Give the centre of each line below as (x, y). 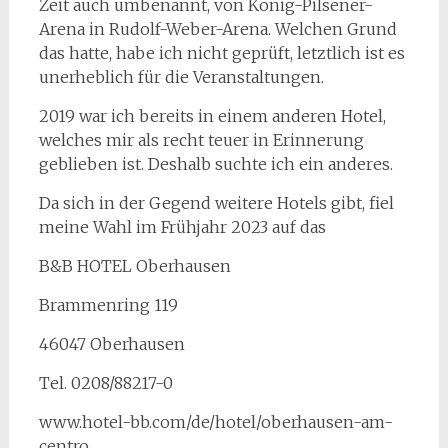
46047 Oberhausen (111, 344)
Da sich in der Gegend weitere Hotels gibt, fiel (216, 203)
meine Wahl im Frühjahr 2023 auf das (182, 227)
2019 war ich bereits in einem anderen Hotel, (212, 116)
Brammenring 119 (108, 305)
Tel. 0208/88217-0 (105, 383)
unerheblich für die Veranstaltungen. (181, 77)
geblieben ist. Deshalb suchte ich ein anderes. (215, 164)
